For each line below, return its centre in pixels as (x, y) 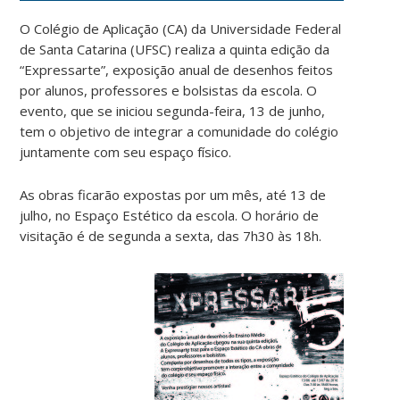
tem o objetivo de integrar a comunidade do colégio (179, 131)
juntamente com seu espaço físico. (126, 151)
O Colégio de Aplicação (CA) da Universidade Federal (181, 28)
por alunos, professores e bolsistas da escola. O (169, 90)
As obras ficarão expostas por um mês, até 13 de (173, 194)
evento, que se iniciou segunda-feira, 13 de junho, (173, 110)
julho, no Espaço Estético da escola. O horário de (170, 215)
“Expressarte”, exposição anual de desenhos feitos (177, 69)
